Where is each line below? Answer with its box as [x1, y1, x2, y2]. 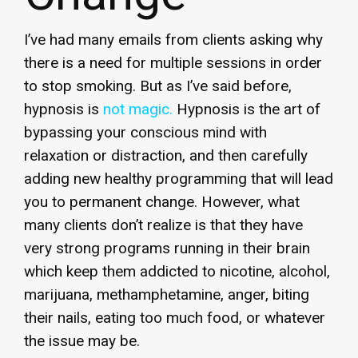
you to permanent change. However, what [24, 192, 300, 211]
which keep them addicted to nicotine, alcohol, [24, 261, 330, 280]
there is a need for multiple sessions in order [24, 53, 322, 72]
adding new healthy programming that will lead [24, 169, 333, 188]
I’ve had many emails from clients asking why [24, 30, 323, 49]
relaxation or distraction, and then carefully [24, 145, 308, 165]
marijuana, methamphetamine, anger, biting [24, 284, 309, 304]
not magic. [103, 99, 173, 118]
